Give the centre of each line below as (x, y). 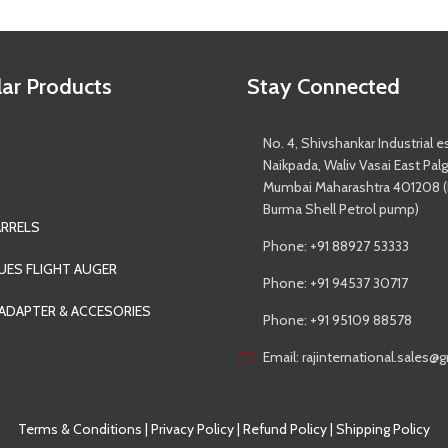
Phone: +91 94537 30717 (335, 283)
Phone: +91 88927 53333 (336, 246)
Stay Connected (324, 87)
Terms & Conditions (80, 429)
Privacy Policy (192, 429)
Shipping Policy (383, 429)
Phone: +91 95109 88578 (337, 320)
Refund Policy (285, 429)
